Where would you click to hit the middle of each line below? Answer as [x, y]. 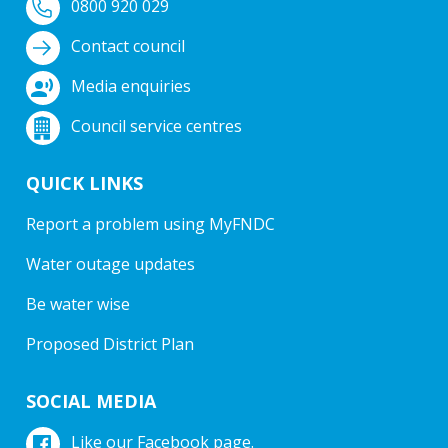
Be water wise [78, 303]
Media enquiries [131, 85]
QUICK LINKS [84, 182]
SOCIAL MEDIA [91, 400]
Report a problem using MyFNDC [150, 223]
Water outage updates [110, 263]
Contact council [128, 45]
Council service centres [156, 125]
